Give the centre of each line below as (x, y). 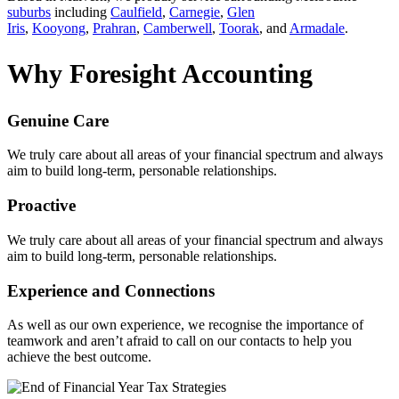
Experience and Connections (111, 290)
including (81, 12)
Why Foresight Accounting (160, 73)
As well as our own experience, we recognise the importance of (185, 325)
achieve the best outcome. (79, 357)
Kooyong (59, 28)
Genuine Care (58, 120)
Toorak (239, 28)
